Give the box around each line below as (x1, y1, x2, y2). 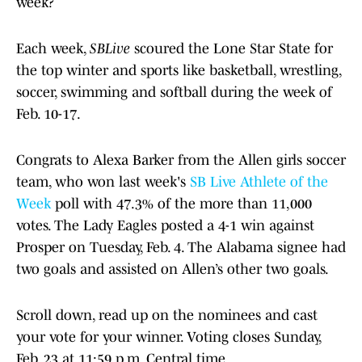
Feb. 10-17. (16, 106, 81, 123)
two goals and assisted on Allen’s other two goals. (16, 261, 329, 278)
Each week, (16, 40, 90, 57)
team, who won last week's (16, 174, 190, 191)
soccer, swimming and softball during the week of (16, 84, 332, 101)
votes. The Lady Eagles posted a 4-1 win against (16, 217, 314, 234)
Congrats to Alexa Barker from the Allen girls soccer (16, 152, 346, 169)
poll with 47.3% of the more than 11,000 (51, 196, 312, 213)
